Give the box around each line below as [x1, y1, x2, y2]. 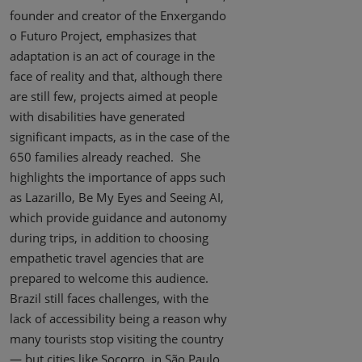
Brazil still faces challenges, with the [10, 290, 208, 307]
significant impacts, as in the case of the [10, 128, 229, 145]
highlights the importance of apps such [10, 169, 225, 186]
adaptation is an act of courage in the [10, 48, 215, 65]
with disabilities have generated [10, 108, 185, 125]
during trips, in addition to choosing [10, 229, 208, 246]
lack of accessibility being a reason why [10, 310, 227, 327]
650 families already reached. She [10, 149, 200, 166]
